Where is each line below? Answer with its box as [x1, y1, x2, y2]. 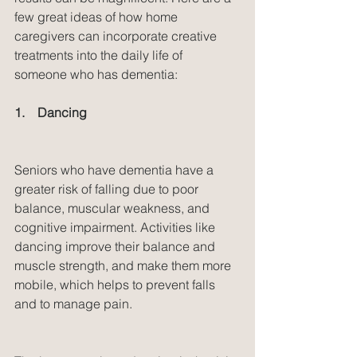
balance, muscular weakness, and [14, 199, 213, 216]
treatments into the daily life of [14, 46, 186, 63]
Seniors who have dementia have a [14, 161, 217, 178]
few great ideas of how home [14, 8, 181, 25]
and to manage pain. [14, 295, 132, 312]
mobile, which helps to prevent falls [14, 276, 218, 292]
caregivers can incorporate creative [14, 27, 220, 44]
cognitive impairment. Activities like [14, 218, 218, 235]
